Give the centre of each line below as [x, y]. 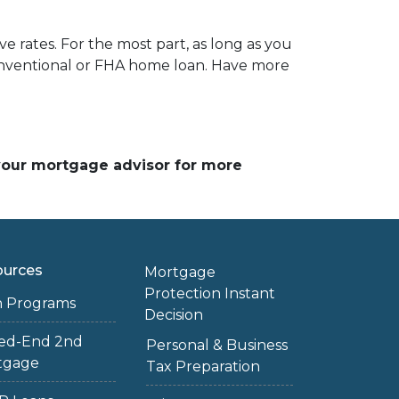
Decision [173, 315]
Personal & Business [216, 345]
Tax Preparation [203, 366]
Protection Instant [209, 293]
